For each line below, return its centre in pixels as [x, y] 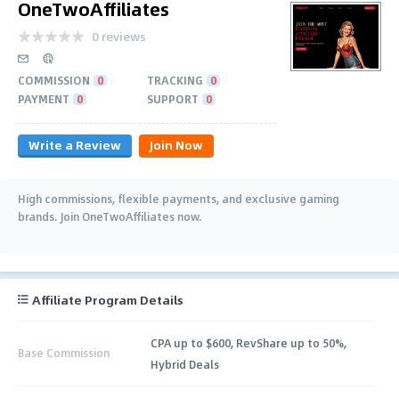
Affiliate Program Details [108, 299]
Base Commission [64, 353]
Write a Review [75, 144]
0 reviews [119, 36]
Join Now [176, 144]
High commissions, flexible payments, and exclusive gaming [179, 198]
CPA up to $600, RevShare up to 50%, [249, 342]
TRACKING [175, 80]
